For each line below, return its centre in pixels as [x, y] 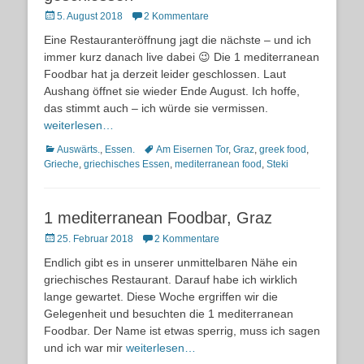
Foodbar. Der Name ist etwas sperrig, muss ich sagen [182, 331]
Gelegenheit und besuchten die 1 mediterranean [169, 314]
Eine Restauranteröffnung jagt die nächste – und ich [178, 40]
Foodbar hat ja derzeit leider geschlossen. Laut [165, 74]
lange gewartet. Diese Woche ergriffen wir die [161, 297]
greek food [283, 150]
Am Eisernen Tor [192, 150]
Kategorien [67, 149]
